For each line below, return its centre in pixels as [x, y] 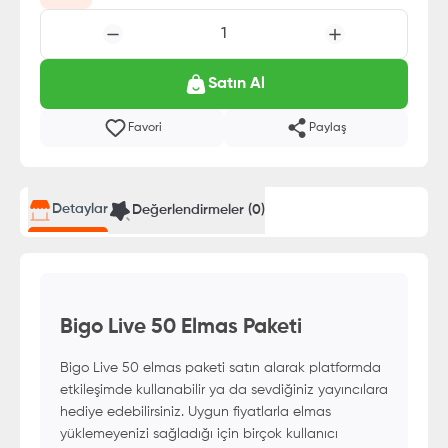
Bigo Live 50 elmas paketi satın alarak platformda [220, 367]
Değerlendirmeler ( [192, 210]
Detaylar [80, 209]
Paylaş [328, 128]
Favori [144, 128]
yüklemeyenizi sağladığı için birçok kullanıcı [199, 433]
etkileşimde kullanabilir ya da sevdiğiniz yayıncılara [224, 389]
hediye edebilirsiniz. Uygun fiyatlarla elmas [195, 411]
